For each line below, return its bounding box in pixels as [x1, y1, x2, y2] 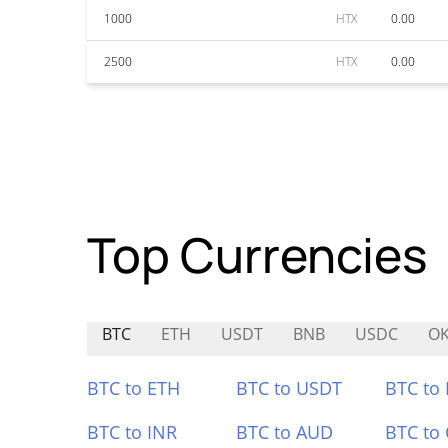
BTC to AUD [235, 420, 333, 444]
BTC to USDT [235, 376, 342, 400]
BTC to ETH [87, 376, 180, 400]
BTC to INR [87, 420, 177, 444]
